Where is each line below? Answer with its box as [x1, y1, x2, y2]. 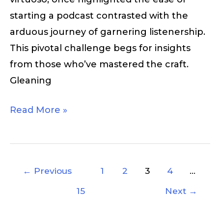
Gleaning [10, 75, 52, 86]
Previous [31, 165, 72, 176]
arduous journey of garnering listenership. [10, 27, 205, 38]
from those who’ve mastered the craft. [10, 59, 189, 70]
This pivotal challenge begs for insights [10, 43, 191, 54]
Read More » [10, 105, 67, 116]
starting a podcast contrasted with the [10, 10, 188, 22]
